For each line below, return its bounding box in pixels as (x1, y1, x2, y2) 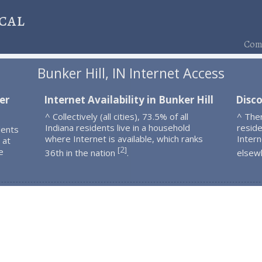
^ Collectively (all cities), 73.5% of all (44, 110, 188, 122)
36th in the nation (44, 146, 118, 158)
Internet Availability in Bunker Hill (43, 92, 213, 106)
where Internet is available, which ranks (44, 132, 203, 144)
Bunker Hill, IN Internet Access (37, 64, 225, 83)
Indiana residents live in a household (44, 121, 190, 133)
